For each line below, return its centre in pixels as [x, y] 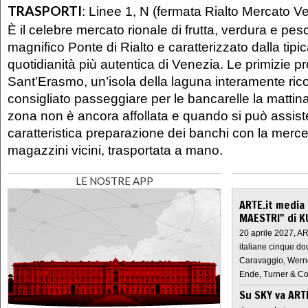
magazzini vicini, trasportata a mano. [115, 150]
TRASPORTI [45, 11]
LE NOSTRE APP [114, 181]
